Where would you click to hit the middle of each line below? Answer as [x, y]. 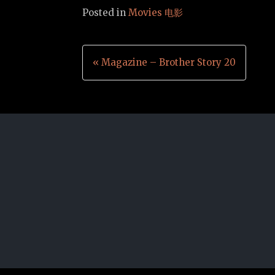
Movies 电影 [156, 13]
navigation [143, 95]
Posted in [106, 13]
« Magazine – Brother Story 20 [165, 63]
